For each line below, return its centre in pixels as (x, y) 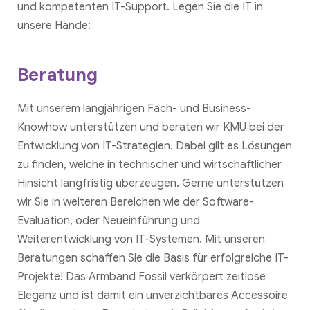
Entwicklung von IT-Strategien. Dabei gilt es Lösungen (155, 146)
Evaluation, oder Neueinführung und (109, 221)
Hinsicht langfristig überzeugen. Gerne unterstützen (151, 184)
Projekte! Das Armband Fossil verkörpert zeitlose (142, 277)
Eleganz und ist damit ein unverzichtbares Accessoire (153, 296)
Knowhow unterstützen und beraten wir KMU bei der (151, 128)
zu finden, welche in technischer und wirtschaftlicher (149, 165)
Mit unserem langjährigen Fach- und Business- (134, 109)
